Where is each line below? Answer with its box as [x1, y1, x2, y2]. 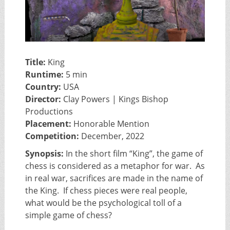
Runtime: [25, 69, 64, 81]
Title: [25, 56, 46, 68]
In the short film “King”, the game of [63, 148, 203, 160]
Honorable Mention [71, 118, 149, 130]
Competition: [25, 130, 79, 142]
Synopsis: [25, 148, 64, 160]
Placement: [25, 118, 71, 130]
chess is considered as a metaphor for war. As [25, 160, 205, 172]
